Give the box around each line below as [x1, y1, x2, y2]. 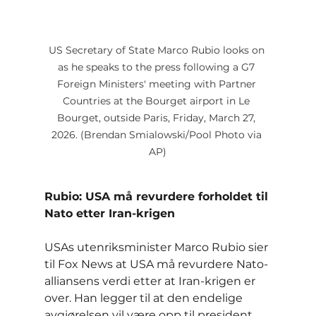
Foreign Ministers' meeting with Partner [56, 78, 259, 91]
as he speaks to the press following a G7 [58, 61, 258, 74]
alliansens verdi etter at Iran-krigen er [44, 274, 258, 288]
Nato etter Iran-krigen [44, 207, 175, 221]
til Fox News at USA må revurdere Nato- [44, 257, 268, 272]
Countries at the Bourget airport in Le [63, 95, 253, 108]
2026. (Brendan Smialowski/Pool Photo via [51, 128, 265, 142]
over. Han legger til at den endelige [44, 291, 245, 305]
